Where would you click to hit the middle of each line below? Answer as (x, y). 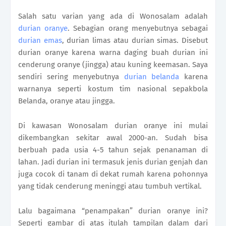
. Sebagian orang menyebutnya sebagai (138, 28)
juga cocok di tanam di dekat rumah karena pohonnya (113, 174)
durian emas (40, 40)
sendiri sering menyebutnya (71, 76)
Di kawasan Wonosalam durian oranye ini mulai (113, 125)
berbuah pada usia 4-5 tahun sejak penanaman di (113, 150)
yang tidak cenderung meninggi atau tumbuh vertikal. (110, 186)
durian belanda (154, 76)
